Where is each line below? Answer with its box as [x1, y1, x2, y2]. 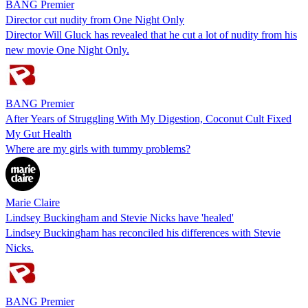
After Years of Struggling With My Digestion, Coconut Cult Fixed [5, 112, 291, 124]
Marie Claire [5, 196, 60, 208]
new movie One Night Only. [5, 43, 129, 56]
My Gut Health [5, 127, 71, 140]
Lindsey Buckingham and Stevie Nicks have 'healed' [5, 211, 234, 223]
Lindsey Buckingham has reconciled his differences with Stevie [5, 226, 280, 239]
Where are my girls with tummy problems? [5, 142, 190, 155]
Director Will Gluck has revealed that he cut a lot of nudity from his [5, 28, 297, 41]
